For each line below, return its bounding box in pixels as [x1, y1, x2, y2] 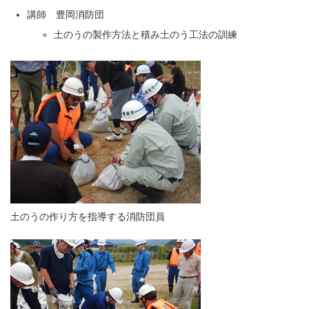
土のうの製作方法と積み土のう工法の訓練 [54, 30, 237, 41]
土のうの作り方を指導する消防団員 [10, 212, 165, 223]
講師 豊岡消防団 [27, 10, 104, 21]
